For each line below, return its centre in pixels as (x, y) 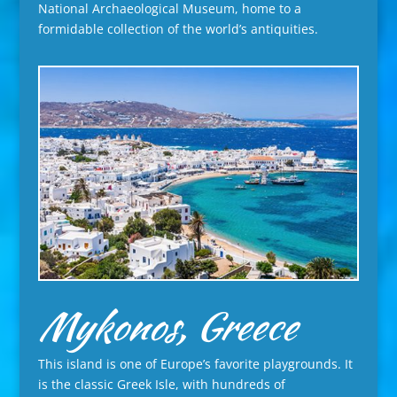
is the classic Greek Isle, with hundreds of (161, 384)
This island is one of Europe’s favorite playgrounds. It (195, 363)
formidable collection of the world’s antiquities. (178, 29)
